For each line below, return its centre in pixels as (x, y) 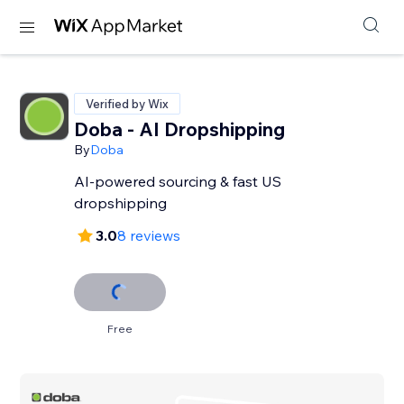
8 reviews (149, 235)
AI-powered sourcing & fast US (178, 181)
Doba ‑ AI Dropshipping (180, 129)
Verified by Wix (128, 104)
